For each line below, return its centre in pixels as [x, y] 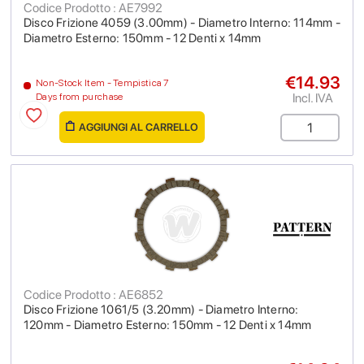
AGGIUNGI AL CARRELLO [139, 127]
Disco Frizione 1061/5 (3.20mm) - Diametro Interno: [161, 310]
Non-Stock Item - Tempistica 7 [102, 83]
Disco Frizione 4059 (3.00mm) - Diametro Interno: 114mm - [182, 23]
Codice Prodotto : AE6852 [93, 295]
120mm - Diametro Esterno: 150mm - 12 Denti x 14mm [168, 325]
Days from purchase [80, 97]
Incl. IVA [313, 98]
